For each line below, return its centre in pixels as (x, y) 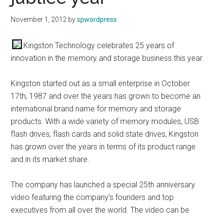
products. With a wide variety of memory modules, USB (105, 122)
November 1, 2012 (39, 20)
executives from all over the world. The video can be (100, 210)
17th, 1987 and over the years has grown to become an (106, 96)
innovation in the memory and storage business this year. (108, 58)
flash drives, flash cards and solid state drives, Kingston (105, 134)
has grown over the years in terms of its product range (103, 147)
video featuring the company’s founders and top (92, 198)
